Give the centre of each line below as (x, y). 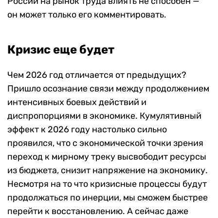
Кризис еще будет (61, 50)
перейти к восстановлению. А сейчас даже (98, 211)
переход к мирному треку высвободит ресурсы (107, 157)
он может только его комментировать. (87, 15)
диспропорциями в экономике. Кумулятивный (104, 116)
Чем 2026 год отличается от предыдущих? (97, 75)
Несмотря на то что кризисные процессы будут (107, 184)
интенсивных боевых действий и (77, 102)
